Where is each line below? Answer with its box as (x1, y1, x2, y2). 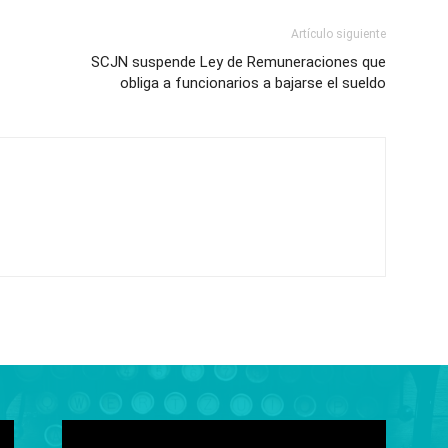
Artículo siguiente (291, 27, 386, 41)
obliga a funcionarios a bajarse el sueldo (120, 74, 386, 92)
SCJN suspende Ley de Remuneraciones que (91, 53, 386, 71)
